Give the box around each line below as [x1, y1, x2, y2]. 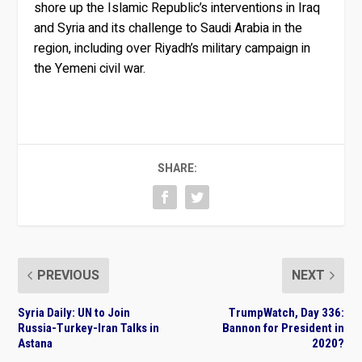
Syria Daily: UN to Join [18, 305, 131, 320]
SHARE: [157, 159, 197, 177]
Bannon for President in [221, 320, 344, 335]
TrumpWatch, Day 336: [228, 305, 344, 320]
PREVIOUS [37, 265, 100, 285]
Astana [18, 335, 53, 351]
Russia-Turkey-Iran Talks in [18, 320, 160, 335]
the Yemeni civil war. [34, 58, 146, 78]
